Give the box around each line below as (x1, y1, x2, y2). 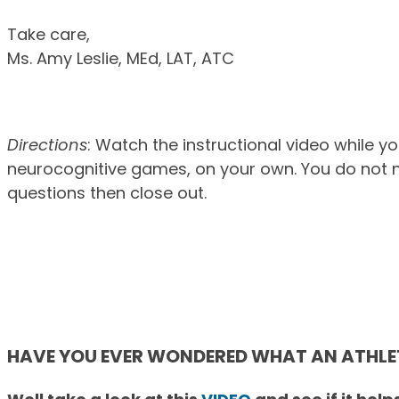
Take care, (7, 23, 90, 46)
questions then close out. (7, 182, 207, 205)
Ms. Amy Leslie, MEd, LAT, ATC (7, 47, 234, 70)
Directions (7, 134, 87, 157)
